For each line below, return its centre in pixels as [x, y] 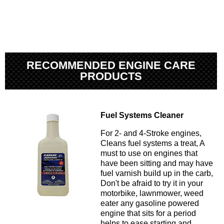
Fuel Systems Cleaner [142, 115]
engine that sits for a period [148, 213]
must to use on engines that [149, 153]
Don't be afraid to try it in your [152, 183]
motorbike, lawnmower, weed [152, 193]
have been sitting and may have [157, 163]
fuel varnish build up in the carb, [157, 173]
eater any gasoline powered [150, 203]
